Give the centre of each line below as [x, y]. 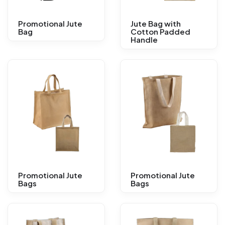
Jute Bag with [156, 24]
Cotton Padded [160, 32]
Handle [144, 40]
